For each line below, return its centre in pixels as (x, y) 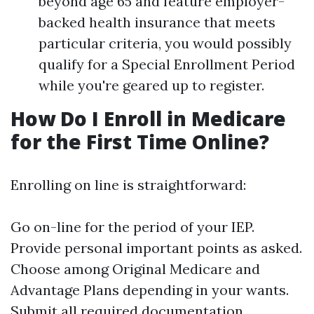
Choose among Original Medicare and (135, 269)
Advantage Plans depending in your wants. (150, 290)
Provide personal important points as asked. (156, 248)
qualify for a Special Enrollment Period (167, 64)
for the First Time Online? (140, 142)
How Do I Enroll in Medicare (148, 118)
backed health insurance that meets (157, 22)
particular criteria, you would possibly (165, 43)
